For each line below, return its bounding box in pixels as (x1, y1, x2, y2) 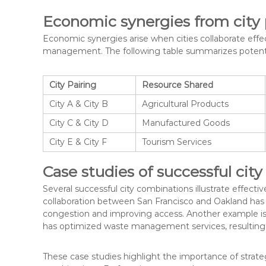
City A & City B (49, 98, 108, 109)
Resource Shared (142, 79, 213, 90)
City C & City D (49, 117, 109, 128)
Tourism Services (142, 136, 211, 147)
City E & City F (49, 136, 107, 147)
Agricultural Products (142, 98, 229, 109)
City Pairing (49, 79, 96, 90)
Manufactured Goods (142, 117, 230, 128)
